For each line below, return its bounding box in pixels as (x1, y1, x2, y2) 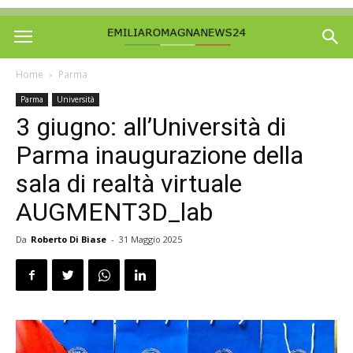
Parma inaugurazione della (16, 140, 303, 170)
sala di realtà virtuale (16, 169, 242, 199)
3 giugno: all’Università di (16, 112, 286, 142)
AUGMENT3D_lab (16, 197, 213, 227)
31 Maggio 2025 (119, 233, 182, 245)
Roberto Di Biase (31, 233, 106, 245)
